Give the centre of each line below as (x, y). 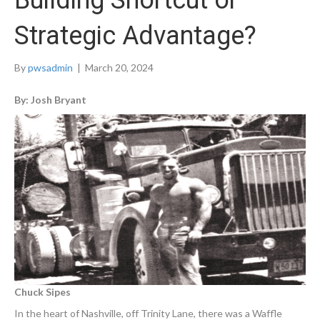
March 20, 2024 (119, 68)
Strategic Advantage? (135, 36)
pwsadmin (50, 68)
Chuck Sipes (42, 292)
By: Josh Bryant (50, 100)
